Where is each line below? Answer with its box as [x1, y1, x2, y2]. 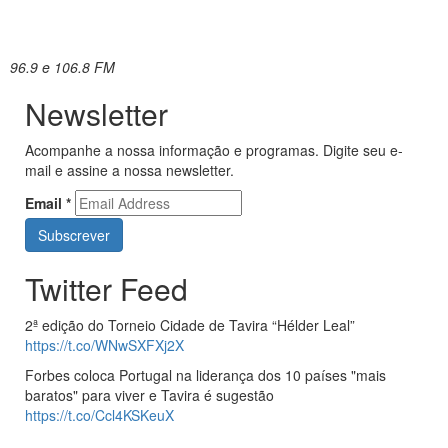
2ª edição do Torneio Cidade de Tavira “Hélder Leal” [25, 315, 355, 336]
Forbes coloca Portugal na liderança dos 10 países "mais [25, 365, 386, 386]
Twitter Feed [25, 267, 188, 311]
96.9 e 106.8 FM [10, 57, 115, 78]
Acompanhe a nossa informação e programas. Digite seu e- [25, 140, 403, 161]
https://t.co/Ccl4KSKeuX [25, 405, 174, 426]
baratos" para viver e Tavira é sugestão [25, 385, 274, 406]
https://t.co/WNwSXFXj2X [25, 335, 184, 356]
